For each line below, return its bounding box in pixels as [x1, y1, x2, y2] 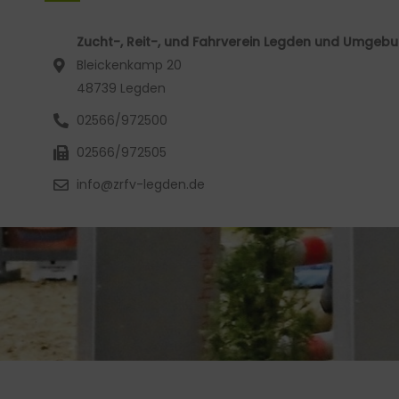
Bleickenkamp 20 [77, 56, 183, 74]
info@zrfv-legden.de [77, 175, 206, 193]
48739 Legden [77, 79, 167, 97]
